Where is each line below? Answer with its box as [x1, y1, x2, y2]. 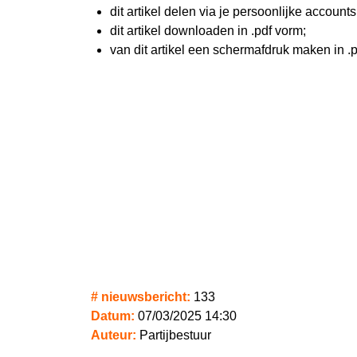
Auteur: [91, 328, 136, 343]
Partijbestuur [136, 328, 211, 343]
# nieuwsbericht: [91, 290, 194, 304]
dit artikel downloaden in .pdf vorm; [110, 24, 306, 37]
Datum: [91, 309, 138, 324]
